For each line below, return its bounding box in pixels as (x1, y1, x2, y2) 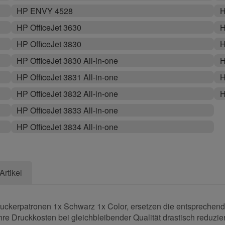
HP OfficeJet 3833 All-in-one (16, 104, 118, 117)
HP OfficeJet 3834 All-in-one (16, 121, 118, 133)
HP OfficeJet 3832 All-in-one (16, 88, 118, 100)
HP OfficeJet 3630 (16, 22, 81, 34)
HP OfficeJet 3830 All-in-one (16, 55, 118, 67)
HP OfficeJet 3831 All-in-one (16, 71, 118, 83)
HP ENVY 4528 (16, 5, 73, 17)
